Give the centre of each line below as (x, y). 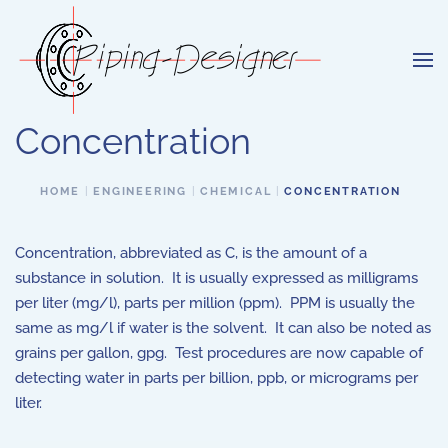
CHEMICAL (236, 191)
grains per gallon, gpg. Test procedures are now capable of (219, 353)
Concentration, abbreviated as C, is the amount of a (191, 253)
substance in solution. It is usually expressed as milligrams (216, 278)
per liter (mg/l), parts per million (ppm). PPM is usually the (215, 303)
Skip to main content (110, 46)
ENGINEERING (140, 191)
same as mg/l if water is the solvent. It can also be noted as (223, 328)
